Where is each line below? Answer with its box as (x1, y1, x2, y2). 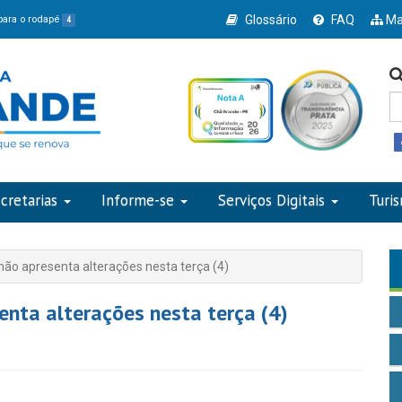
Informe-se (101, 190, 174, 210)
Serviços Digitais (218, 190, 325, 210)
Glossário (242, 13, 298, 27)
